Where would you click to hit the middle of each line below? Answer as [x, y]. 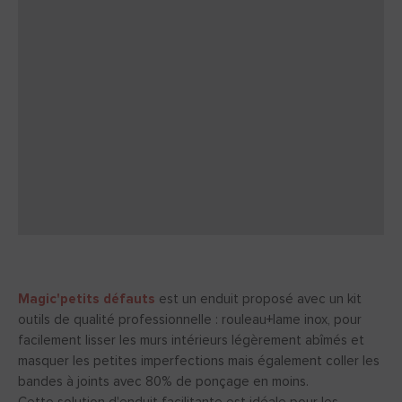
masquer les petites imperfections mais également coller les [199, 362]
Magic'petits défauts [87, 300]
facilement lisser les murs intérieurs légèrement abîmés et [191, 341]
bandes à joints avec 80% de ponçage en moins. [163, 382]
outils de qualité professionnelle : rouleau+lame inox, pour [190, 320]
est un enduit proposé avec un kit [258, 300]
